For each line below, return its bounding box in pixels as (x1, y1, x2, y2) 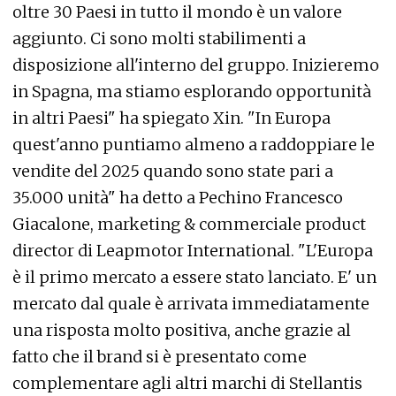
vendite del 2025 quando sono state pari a (12, 161, 333, 181)
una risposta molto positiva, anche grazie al (12, 320, 351, 340)
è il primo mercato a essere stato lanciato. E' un (12, 267, 377, 287)
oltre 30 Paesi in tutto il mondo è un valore (12, 2, 342, 22)
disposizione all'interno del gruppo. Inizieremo (12, 55, 379, 75)
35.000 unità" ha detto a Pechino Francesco (12, 187, 343, 208)
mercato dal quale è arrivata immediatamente (12, 293, 369, 314)
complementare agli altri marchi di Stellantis (12, 373, 362, 393)
